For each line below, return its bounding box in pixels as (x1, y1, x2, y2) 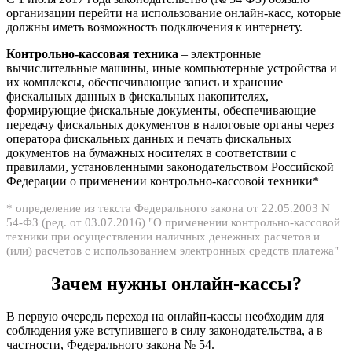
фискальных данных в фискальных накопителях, (6, 89, 269, 103)
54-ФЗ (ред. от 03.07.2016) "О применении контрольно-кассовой (6, 215, 340, 229)
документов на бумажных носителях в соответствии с (6, 145, 296, 159)
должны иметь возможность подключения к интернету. (6, 20, 302, 34)
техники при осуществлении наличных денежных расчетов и (6, 229, 320, 243)
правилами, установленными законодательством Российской (6, 159, 334, 174)
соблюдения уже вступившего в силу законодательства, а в (6, 324, 323, 338)
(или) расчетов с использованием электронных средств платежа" (6, 244, 339, 257)
